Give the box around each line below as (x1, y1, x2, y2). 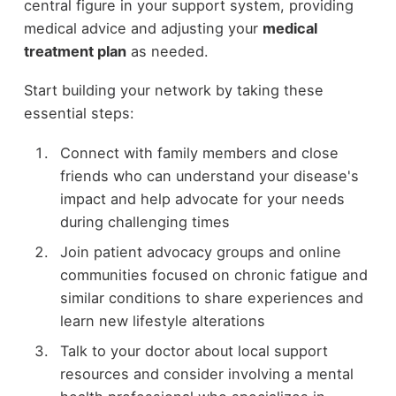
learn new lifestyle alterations (59, 312, 265, 330)
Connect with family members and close (59, 143, 339, 162)
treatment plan (23, 42, 126, 60)
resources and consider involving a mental (59, 365, 354, 384)
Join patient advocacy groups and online (59, 243, 341, 261)
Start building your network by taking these (23, 81, 324, 100)
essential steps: (23, 104, 134, 123)
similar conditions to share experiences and (59, 289, 363, 307)
